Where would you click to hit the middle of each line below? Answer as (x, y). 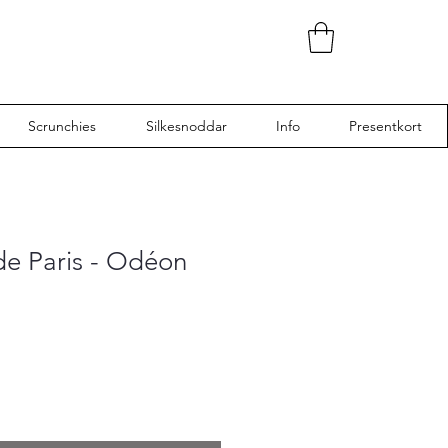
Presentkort (386, 125)
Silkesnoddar (186, 125)
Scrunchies (62, 125)
